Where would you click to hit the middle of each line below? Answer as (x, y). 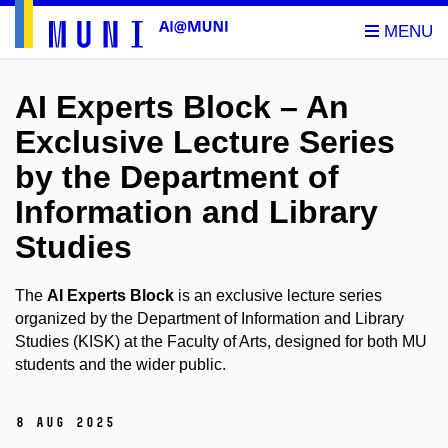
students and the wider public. (120, 365)
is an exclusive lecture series (278, 296)
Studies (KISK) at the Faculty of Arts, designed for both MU (221, 342)
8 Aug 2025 (65, 422)
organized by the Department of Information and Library (209, 319)
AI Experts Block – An (182, 107)
